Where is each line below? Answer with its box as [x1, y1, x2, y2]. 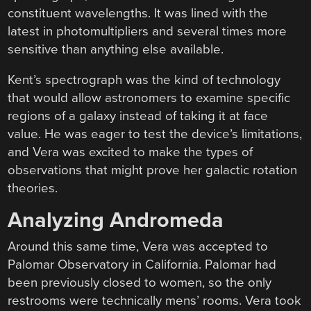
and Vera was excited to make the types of [8, 144, 253, 160]
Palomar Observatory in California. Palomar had [8, 257, 277, 273]
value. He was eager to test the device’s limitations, [8, 126, 303, 142]
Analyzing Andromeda [8, 208, 224, 234]
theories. [8, 180, 58, 196]
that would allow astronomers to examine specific [8, 90, 291, 106]
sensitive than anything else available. [8, 41, 224, 57]
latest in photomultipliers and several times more [8, 23, 287, 39]
